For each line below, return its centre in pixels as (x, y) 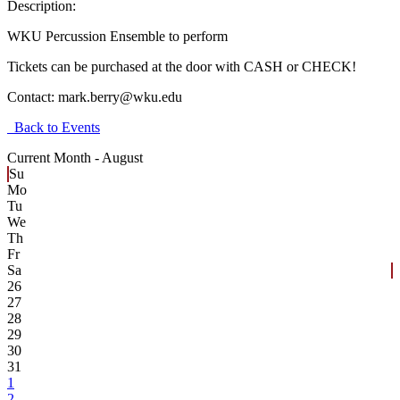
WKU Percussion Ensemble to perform (117, 37)
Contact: (33, 97)
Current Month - (54, 158)
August (122, 158)
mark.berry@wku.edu (120, 97)
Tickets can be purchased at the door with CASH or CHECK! (182, 67)
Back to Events (54, 128)
